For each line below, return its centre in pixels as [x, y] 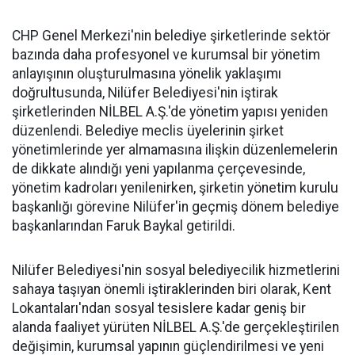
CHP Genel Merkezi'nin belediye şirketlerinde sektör [171, 36]
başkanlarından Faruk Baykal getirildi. [124, 226]
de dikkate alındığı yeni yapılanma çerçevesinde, [158, 169]
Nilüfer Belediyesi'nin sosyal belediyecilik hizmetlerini [176, 270]
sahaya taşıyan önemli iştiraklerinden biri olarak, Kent [172, 289]
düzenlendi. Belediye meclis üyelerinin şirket [148, 131]
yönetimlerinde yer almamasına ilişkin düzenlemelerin [175, 150]
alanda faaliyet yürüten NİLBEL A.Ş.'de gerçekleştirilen [176, 327]
